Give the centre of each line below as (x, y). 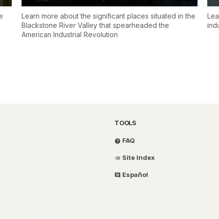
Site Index (138, 157)
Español (134, 174)
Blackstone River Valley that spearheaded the (95, 25)
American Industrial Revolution (70, 34)
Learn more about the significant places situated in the (109, 16)
